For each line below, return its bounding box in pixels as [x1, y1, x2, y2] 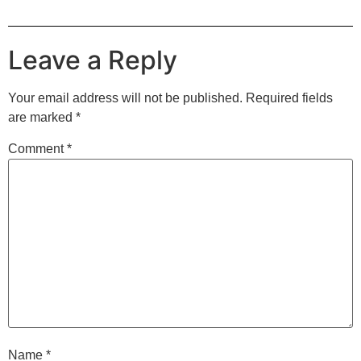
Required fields [246, 91, 333, 106]
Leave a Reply [8, 44, 177, 77]
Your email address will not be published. [8, 91, 243, 106]
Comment [8, 142, 67, 156]
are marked [8, 110, 76, 125]
